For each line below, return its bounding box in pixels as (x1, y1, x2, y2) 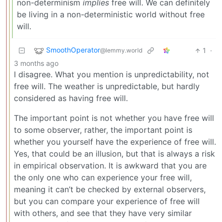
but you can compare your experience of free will (14, 196, 200, 207)
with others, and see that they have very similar (14, 208, 192, 219)
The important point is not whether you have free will (14, 113, 214, 123)
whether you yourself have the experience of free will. (14, 137, 216, 147)
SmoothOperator (46, 46, 100, 55)
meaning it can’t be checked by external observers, (14, 184, 206, 195)
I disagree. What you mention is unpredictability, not (14, 69, 209, 80)
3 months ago (14, 59, 58, 68)
